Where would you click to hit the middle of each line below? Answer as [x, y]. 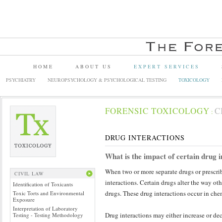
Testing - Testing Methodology [48, 215]
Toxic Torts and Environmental [49, 193]
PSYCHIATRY [21, 80]
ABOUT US [94, 66]
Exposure [24, 199]
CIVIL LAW [29, 173]
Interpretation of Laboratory [45, 208]
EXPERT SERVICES [167, 66]
